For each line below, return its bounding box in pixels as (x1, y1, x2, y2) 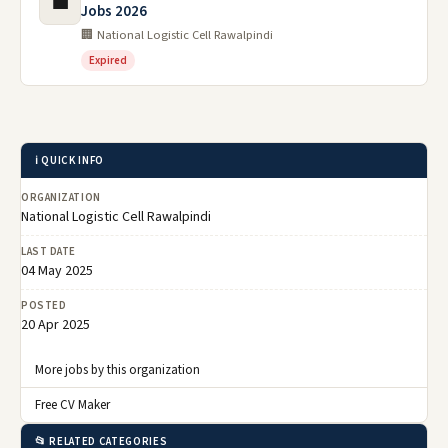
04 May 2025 (21, 261, 93, 281)
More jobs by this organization (35, 361, 200, 379)
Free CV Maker (35, 396, 110, 414)
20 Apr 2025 (21, 315, 90, 335)
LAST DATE (21, 244, 76, 259)
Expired (89, 53, 127, 68)
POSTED (21, 298, 67, 313)
